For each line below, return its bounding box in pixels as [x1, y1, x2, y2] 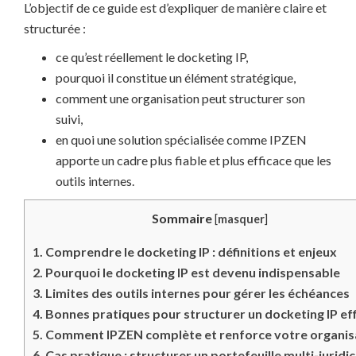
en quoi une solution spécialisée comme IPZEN [56, 132, 307, 148]
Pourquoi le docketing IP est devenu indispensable [43, 264, 340, 280]
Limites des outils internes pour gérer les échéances [43, 284, 350, 300]
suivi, [56, 111, 83, 127]
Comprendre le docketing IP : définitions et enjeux [43, 243, 337, 259]
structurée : [24, 21, 86, 37]
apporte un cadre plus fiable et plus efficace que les [56, 153, 331, 168]
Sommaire [152, 211, 212, 226]
